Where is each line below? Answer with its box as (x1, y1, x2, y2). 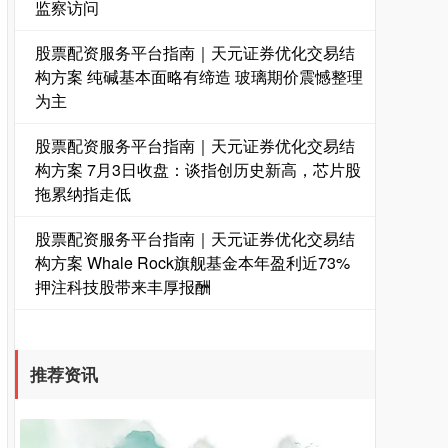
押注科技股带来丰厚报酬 (35, 275, 211, 298)
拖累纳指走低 (35, 182, 131, 205)
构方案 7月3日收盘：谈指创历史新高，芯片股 (35, 158, 361, 181)
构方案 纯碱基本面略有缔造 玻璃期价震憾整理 (35, 65, 363, 88)
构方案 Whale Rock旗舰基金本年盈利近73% (35, 251, 350, 274)
